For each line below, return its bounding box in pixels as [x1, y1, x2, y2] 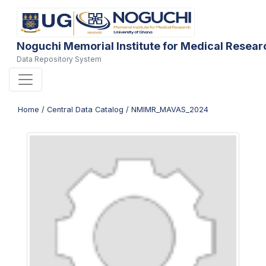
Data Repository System [16, 55, 102, 64]
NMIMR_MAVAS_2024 [131, 105, 208, 114]
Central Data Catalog [47, 105, 123, 114]
